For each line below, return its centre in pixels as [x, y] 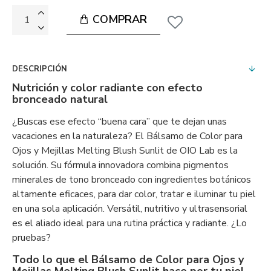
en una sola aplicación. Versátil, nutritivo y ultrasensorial [130, 209]
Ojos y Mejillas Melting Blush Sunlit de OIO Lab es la [125, 151]
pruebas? [31, 238]
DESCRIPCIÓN [40, 69]
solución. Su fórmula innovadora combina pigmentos [120, 165]
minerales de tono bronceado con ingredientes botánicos [132, 180]
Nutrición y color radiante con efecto [107, 88]
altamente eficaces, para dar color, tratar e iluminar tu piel [134, 194]
